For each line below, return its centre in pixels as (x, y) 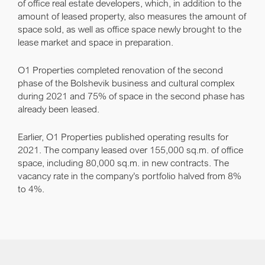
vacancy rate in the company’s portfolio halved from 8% (130, 176)
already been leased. (59, 109)
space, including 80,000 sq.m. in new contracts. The (123, 163)
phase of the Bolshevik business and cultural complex (126, 83)
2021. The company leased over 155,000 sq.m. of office (130, 150)
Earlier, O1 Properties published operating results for (123, 137)
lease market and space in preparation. (96, 42)
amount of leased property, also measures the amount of (132, 16)
